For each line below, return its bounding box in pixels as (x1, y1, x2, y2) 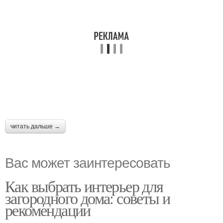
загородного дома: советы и (5, 187, 170, 209)
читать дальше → (10, 122, 60, 130)
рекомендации (5, 199, 91, 221)
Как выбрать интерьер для (5, 175, 163, 197)
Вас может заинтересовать (5, 151, 170, 172)
